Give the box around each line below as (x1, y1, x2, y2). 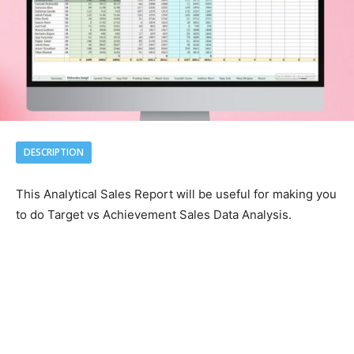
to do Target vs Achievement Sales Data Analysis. (16, 206, 292, 222)
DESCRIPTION (24, 145, 84, 159)
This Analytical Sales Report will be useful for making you (16, 186, 337, 201)
